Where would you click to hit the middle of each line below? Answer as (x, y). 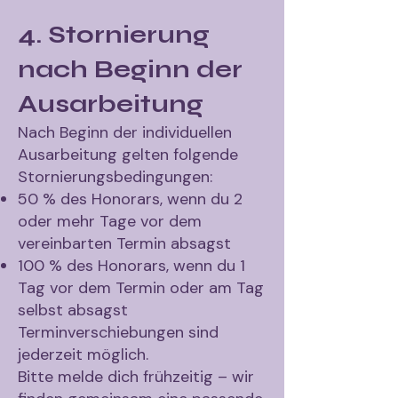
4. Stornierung (114, 35)
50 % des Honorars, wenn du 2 (130, 199)
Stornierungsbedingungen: (115, 177)
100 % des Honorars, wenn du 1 (131, 266)
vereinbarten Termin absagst (124, 243)
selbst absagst (73, 310)
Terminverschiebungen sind (118, 332)
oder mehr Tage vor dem (110, 221)
